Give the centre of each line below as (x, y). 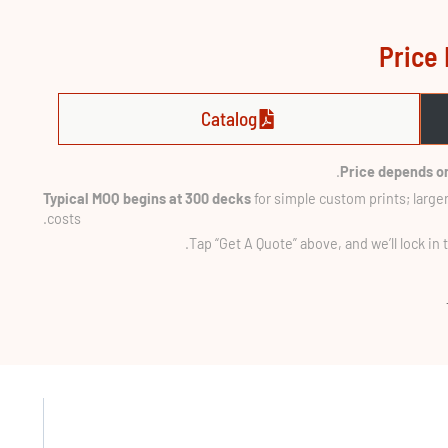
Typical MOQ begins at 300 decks (147, 198)
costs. (64, 218)
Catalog (229, 118)
